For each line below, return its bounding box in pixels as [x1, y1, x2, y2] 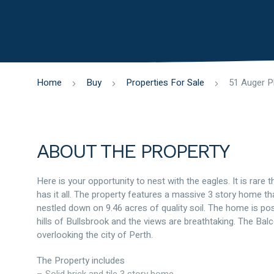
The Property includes [37, 254, 125, 267]
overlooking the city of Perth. [37, 228, 153, 242]
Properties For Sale [126, 76, 204, 89]
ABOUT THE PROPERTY [37, 139, 229, 163]
